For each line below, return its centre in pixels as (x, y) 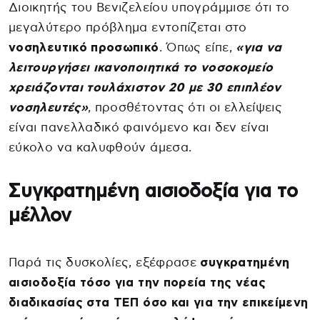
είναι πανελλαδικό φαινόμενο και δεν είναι (139, 127)
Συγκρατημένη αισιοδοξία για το (153, 191)
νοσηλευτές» (48, 107)
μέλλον (40, 215)
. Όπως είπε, (197, 47)
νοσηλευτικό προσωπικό (84, 47)
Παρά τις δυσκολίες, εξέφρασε (105, 262)
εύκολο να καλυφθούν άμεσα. (100, 147)
